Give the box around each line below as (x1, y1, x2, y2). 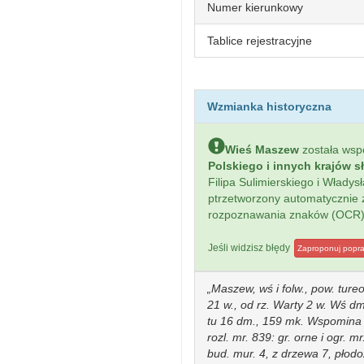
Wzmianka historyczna (207, 100, 331, 113)
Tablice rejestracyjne (207, 34, 312, 47)
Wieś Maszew (225, 143, 299, 156)
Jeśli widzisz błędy (208, 242, 292, 253)
